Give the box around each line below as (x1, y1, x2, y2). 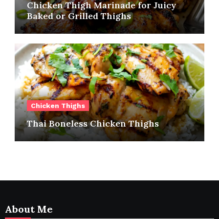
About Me (4, 202, 53, 215)
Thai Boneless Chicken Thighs (26, 117, 159, 129)
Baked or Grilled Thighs (26, 10, 131, 22)
